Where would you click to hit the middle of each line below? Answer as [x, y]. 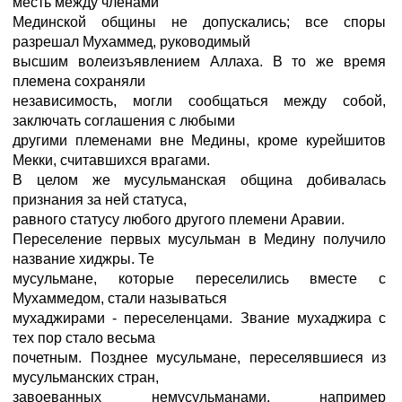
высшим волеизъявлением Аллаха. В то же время [199, 61]
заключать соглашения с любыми [124, 121]
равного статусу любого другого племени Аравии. [179, 219]
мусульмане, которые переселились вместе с [199, 279]
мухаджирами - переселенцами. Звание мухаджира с [199, 318]
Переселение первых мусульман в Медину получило [199, 239]
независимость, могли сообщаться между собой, [199, 101]
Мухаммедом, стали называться [120, 298]
